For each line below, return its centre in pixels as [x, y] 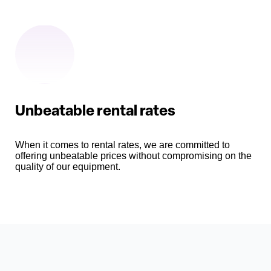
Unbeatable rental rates [95, 112]
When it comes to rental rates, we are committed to [122, 145]
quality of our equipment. [68, 167]
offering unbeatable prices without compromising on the [133, 156]
